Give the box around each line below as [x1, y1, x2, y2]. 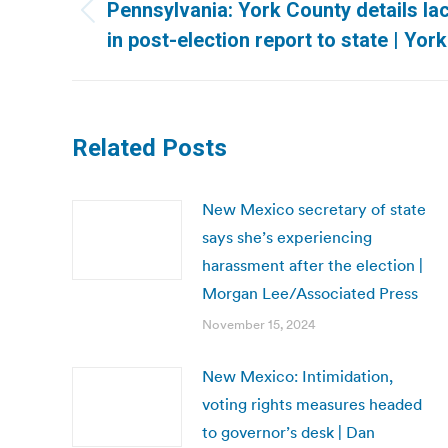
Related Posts [72, 134, 227, 162]
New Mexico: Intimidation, [202, 366, 393, 386]
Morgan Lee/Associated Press [202, 283, 418, 303]
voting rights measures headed [202, 394, 422, 414]
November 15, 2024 [202, 316, 316, 333]
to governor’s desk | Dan [202, 422, 375, 442]
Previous [106, 12, 168, 33]
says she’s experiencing [202, 227, 372, 247]
